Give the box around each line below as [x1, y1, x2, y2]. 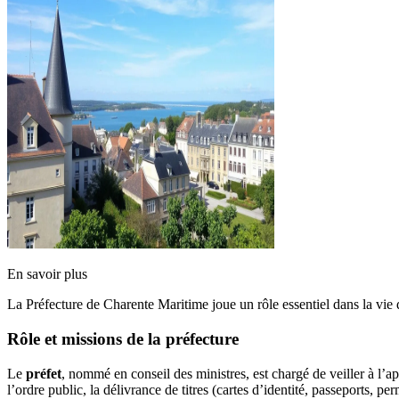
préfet [26, 365, 61, 381]
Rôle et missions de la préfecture [7, 329, 239, 348]
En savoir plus [7, 266, 87, 282]
